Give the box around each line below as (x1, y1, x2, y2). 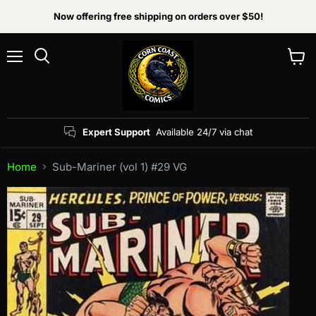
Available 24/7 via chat (155, 126, 253, 138)
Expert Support (82, 126, 150, 138)
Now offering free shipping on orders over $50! (53, 11, 263, 22)
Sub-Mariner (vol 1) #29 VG (52, 160, 187, 174)
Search (41, 64, 73, 75)
